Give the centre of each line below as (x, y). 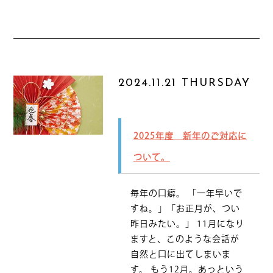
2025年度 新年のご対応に (190, 136)
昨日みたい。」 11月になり (187, 224)
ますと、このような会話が (185, 239)
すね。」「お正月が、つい (185, 208)
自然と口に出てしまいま (180, 254)
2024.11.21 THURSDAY (184, 83)
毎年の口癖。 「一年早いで (186, 193)
